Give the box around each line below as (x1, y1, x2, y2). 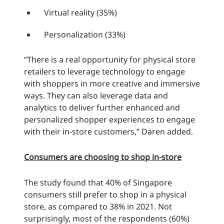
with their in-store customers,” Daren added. (24, 126, 193, 137)
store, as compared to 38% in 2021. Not (24, 201, 172, 212)
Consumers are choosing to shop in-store (24, 151, 181, 162)
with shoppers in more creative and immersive (24, 78, 200, 89)
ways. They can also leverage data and (24, 90, 168, 101)
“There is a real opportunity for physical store (24, 54, 195, 65)
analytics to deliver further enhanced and (24, 102, 180, 113)
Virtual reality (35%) (44, 7, 117, 18)
